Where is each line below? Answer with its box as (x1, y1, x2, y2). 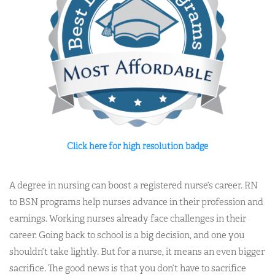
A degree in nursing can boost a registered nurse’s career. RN (9, 179, 258, 191)
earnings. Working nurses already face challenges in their (9, 212, 246, 224)
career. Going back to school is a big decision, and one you (9, 229, 244, 241)
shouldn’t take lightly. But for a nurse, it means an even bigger (9, 246, 265, 257)
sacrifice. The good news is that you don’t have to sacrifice (9, 262, 246, 274)
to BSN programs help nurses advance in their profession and (9, 196, 263, 207)
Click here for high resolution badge (67, 141, 208, 152)
